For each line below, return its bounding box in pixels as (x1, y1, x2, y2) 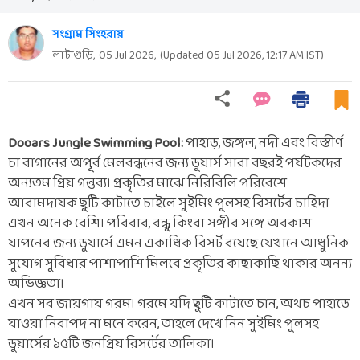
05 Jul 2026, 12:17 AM (207, 46, 304, 65)
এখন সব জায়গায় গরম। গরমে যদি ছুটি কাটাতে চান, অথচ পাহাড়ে (8, 292, 350, 316)
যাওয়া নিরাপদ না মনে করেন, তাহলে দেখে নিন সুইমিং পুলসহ (8, 312, 319, 336)
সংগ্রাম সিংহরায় (52, 25, 123, 44)
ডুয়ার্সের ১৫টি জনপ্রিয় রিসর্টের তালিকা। (8, 332, 215, 356)
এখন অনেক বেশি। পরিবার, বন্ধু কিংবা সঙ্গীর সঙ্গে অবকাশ (8, 211, 312, 235)
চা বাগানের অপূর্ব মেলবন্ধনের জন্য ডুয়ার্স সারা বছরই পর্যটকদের (8, 151, 342, 175)
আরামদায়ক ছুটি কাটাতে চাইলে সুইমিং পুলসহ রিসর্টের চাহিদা (8, 191, 329, 215)
